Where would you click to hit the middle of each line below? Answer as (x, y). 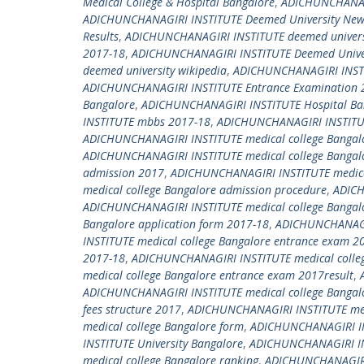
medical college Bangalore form (163, 326)
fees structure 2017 (132, 309)
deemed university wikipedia (155, 70)
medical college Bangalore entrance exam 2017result (218, 275)
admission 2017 (123, 173)
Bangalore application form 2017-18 (176, 224)
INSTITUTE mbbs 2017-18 (147, 121)
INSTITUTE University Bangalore (163, 343)
